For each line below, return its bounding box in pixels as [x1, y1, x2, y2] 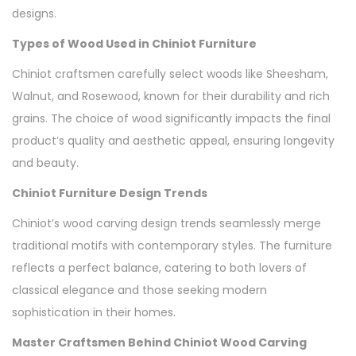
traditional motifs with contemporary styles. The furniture [12, 237, 332, 253]
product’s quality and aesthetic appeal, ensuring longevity [12, 132, 335, 149]
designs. [12, 5, 56, 21]
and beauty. [12, 154, 79, 171]
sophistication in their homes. [12, 304, 176, 320]
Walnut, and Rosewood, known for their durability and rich [12, 87, 330, 104]
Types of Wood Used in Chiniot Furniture [12, 35, 257, 52]
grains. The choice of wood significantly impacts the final [12, 110, 331, 126]
